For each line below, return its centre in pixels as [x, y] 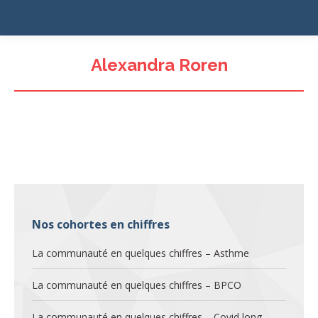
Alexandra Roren [159, 65]
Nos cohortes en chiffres [101, 224]
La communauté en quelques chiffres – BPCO [137, 285]
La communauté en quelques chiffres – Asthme [141, 253]
